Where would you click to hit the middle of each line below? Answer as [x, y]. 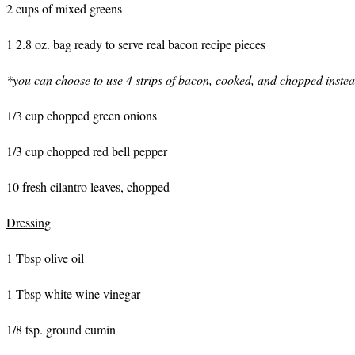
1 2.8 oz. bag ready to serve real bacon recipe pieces [136, 44]
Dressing [29, 222]
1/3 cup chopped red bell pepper [87, 151]
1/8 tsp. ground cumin [61, 329]
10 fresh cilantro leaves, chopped [88, 187]
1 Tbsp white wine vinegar [73, 294]
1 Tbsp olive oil [45, 258]
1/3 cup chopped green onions [82, 115]
